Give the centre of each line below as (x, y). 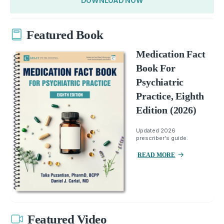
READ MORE (156, 155)
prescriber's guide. (162, 138)
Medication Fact (171, 54)
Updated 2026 (156, 130)
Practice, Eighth (170, 96)
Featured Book (65, 35)
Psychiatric (160, 82)
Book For (156, 68)
